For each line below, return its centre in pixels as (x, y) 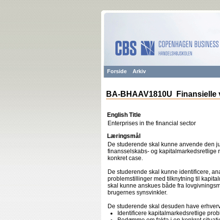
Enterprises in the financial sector (152, 123)
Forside (117, 71)
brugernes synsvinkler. (137, 192)
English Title (124, 115)
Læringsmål (124, 136)
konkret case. (125, 158)
